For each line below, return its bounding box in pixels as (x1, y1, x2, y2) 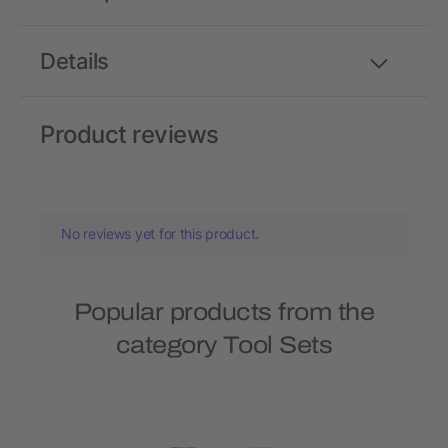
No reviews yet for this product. (61, 225, 260, 242)
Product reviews (40, 120, 219, 149)
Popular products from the (73, 299, 375, 325)
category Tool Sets (115, 332, 333, 358)
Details (40, 48, 109, 74)
